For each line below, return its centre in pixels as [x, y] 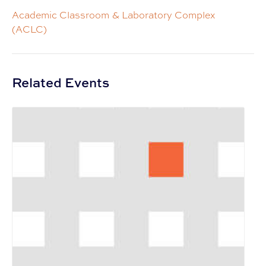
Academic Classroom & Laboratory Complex [113, 15]
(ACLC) [29, 30]
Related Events [61, 83]
